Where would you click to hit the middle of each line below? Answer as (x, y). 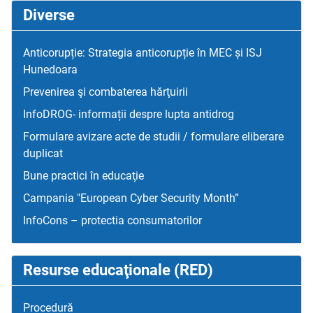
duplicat (43, 153)
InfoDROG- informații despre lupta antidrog (129, 114)
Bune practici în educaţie (83, 175)
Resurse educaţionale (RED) (118, 270)
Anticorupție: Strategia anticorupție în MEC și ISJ (143, 52)
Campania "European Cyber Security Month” (131, 198)
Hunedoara (50, 69)
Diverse (49, 15)
